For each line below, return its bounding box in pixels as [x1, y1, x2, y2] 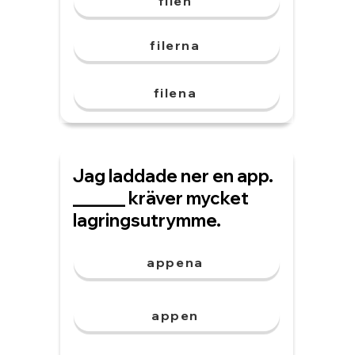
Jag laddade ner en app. [73, 165, 273, 187]
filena [153, 85, 197, 101]
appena [147, 254, 204, 270]
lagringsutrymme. [73, 209, 221, 231]
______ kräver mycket [73, 187, 249, 209]
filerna [150, 37, 200, 53]
